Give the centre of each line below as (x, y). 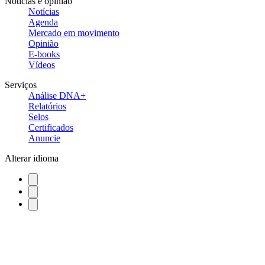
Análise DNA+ (57, 95)
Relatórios (47, 106)
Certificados (51, 127)
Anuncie (44, 138)
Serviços (21, 85)
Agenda (43, 22)
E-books (44, 54)
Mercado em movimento (74, 33)
